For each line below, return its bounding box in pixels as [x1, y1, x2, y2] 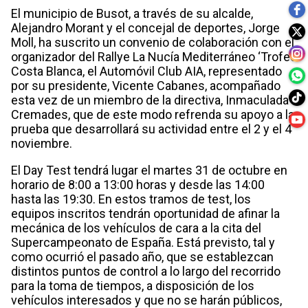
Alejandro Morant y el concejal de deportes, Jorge [11, 20, 280, 35]
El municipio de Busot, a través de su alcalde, [11, 5, 253, 21]
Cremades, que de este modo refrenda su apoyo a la [11, 107, 294, 122]
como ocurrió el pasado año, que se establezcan [11, 249, 274, 264]
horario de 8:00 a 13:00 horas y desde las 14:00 [11, 177, 265, 192]
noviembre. [11, 135, 72, 151]
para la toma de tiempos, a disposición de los [11, 278, 254, 293]
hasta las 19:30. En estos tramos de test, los [11, 191, 251, 206]
